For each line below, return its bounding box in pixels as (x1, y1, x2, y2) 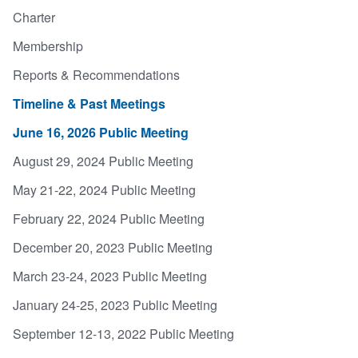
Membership (13, 36, 83, 55)
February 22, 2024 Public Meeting (13, 209, 205, 228)
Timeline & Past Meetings (13, 93, 165, 113)
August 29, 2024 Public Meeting (13, 151, 193, 170)
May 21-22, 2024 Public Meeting (13, 180, 196, 199)
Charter (13, 7, 55, 26)
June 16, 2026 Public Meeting (13, 122, 189, 141)
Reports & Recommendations (13, 65, 180, 84)
